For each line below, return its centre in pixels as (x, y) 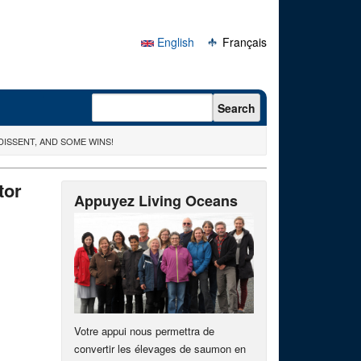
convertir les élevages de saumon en (160, 349)
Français (243, 42)
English (174, 42)
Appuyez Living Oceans (156, 201)
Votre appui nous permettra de (144, 331)
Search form (134, 101)
